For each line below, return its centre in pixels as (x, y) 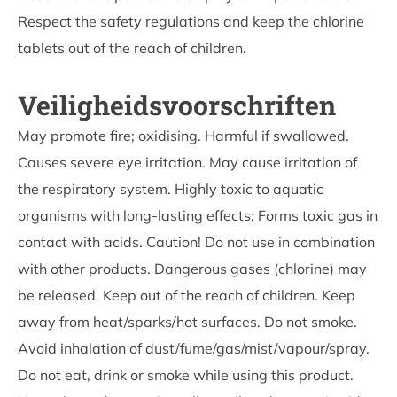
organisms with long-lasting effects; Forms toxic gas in (198, 215)
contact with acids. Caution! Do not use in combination (196, 241)
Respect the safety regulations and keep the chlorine (191, 21)
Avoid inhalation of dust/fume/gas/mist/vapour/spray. (194, 348)
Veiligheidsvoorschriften (177, 105)
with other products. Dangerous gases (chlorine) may (192, 268)
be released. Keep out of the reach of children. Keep (187, 295)
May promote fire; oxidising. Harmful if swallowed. (183, 135)
